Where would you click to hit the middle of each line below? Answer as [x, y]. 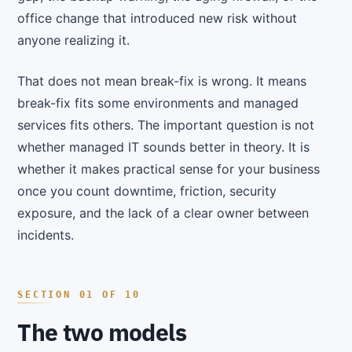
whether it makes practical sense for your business [169, 169]
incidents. [46, 235]
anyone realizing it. [74, 40]
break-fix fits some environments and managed [158, 103]
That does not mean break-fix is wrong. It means [162, 81]
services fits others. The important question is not [166, 125]
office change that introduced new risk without [158, 18]
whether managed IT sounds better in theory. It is [164, 147]
